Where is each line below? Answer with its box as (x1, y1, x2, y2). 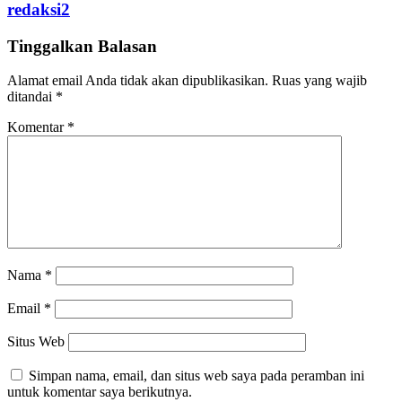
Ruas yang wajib (272, 73, 367, 89)
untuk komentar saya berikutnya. (7, 384, 192, 400)
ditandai (7, 89, 56, 105)
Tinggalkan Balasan (7, 36, 157, 56)
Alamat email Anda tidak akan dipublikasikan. (7, 73, 268, 89)
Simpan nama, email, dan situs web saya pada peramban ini (29, 368, 364, 384)
